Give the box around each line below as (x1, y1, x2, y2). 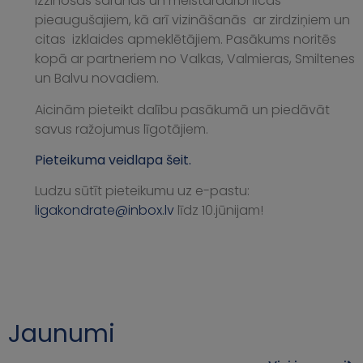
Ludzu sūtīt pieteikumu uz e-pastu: (35, 181, 250, 201)
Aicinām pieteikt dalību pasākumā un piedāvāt (35, 100, 330, 119)
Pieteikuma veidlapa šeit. (35, 151, 191, 170)
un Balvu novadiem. (35, 69, 159, 88)
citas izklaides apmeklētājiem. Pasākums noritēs (35, 30, 336, 49)
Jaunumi (8, 316, 115, 351)
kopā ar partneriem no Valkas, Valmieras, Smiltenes (35, 49, 355, 69)
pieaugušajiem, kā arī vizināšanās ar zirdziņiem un (35, 11, 350, 30)
